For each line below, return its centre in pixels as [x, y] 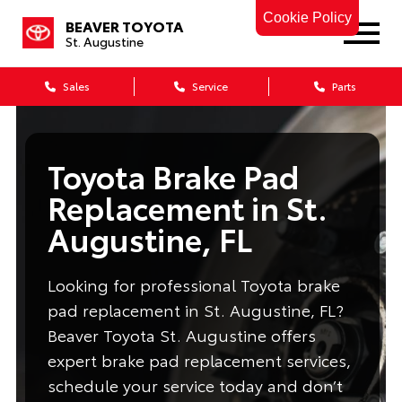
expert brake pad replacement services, [199, 360]
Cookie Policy [307, 17]
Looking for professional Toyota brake [193, 284]
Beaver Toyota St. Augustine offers [181, 335]
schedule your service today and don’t [195, 385]
